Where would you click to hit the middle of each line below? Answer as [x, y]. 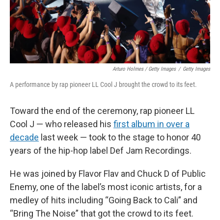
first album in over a [151, 124]
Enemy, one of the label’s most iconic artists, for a [106, 187]
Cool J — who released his [62, 124]
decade [24, 137]
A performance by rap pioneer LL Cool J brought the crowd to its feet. [103, 84]
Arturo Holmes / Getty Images [144, 69]
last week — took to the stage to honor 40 [120, 137]
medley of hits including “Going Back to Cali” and [104, 200]
